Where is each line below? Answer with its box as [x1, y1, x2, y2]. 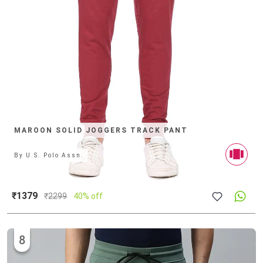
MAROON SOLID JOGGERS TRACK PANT [14, 126, 188, 134]
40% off [73, 191, 103, 201]
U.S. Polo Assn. [26, 151, 85, 159]
